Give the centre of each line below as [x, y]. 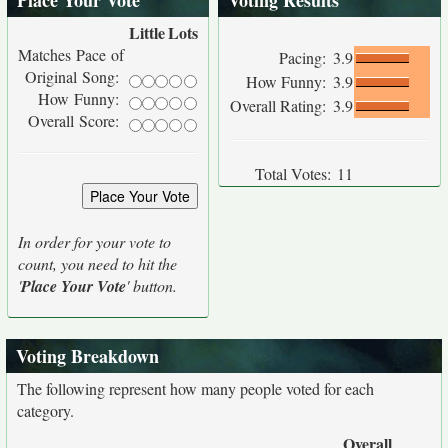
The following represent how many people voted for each [195, 388]
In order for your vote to [94, 241]
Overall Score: [76, 120]
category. [45, 410]
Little [147, 32]
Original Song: [74, 76]
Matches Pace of [71, 54]
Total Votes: [293, 173]
